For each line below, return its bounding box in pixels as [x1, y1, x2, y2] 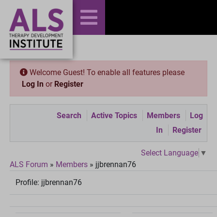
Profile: [15, 177, 41, 187]
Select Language [141, 148, 198, 157]
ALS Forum [10, 159, 50, 169]
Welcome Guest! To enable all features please [28, 68, 185, 77]
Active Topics [91, 111, 137, 120]
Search [57, 111, 81, 120]
